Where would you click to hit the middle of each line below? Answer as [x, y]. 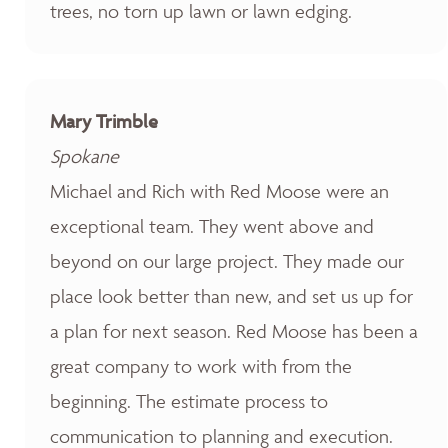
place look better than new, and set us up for [231, 296]
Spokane [84, 156]
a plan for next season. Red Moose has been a [234, 331]
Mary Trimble [104, 121]
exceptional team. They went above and [212, 226]
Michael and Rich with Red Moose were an [219, 191]
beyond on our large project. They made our [227, 261]
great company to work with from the [201, 366]
